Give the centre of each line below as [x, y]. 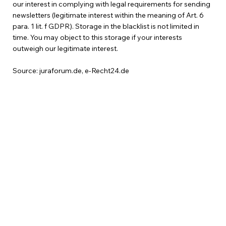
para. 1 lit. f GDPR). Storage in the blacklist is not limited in [106, 26]
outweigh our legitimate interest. [65, 49]
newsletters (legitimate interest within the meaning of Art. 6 [108, 15]
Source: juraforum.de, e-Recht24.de [71, 71]
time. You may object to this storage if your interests [97, 38]
